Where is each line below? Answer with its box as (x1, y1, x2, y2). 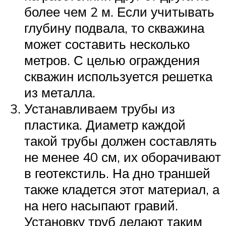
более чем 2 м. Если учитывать (24, 3, 214, 20)
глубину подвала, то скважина (24, 19, 204, 36)
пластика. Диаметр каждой (24, 116, 186, 133)
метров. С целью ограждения (24, 51, 200, 68)
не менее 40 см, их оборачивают (24, 148, 221, 165)
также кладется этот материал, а (24, 181, 219, 197)
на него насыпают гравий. (24, 197, 178, 213)
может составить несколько (24, 35, 190, 52)
